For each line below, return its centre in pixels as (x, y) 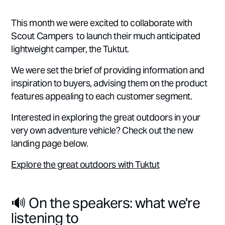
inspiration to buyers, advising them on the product (109, 83)
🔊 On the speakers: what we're (106, 203)
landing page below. (50, 144)
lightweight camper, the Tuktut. (70, 49)
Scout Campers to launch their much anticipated (106, 36)
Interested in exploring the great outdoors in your (106, 118)
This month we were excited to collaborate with (102, 23)
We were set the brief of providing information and (108, 70)
